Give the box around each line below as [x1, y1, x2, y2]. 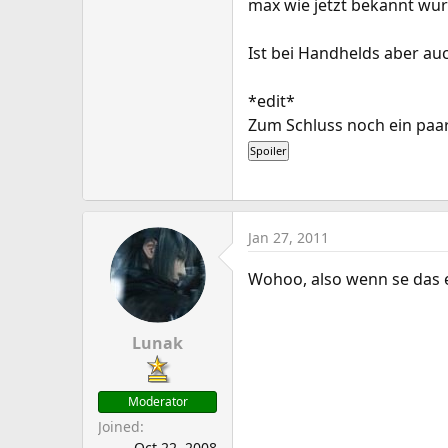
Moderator [127, 393, 188, 410]
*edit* [248, 90, 295, 112]
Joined [98, 417, 140, 436]
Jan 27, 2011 [248, 228, 329, 247]
